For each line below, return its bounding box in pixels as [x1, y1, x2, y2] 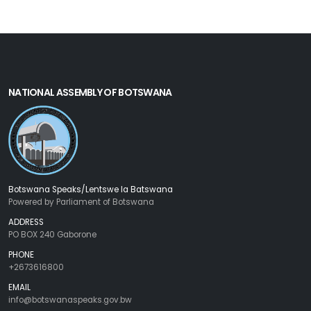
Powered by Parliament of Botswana [8, 196, 154, 208]
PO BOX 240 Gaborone [8, 229, 96, 240]
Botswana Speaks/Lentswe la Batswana [8, 184, 173, 195]
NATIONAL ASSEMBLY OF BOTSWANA [8, 85, 172, 99]
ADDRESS [8, 217, 44, 228]
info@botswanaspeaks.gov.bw [8, 294, 132, 305]
